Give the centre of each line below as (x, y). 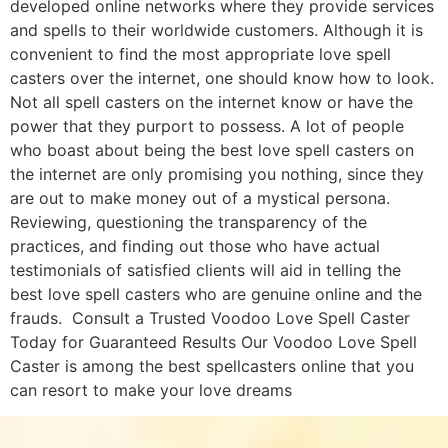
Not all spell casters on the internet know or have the (211, 101)
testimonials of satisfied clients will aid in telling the (205, 269)
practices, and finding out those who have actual (195, 245)
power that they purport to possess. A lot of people (207, 125)
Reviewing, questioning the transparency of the (188, 221)
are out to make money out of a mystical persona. (200, 197)
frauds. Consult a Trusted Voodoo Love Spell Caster (210, 317)
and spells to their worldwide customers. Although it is (216, 29)
